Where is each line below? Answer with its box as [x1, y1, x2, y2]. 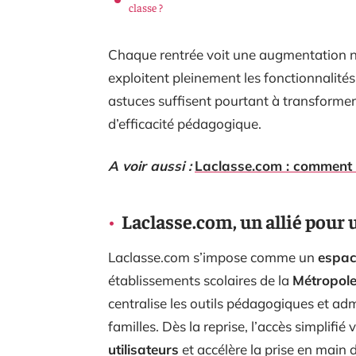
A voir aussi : [108, 157, 192, 174]
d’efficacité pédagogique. [108, 114, 261, 132]
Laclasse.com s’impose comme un [108, 248, 318, 265]
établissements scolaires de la [108, 271, 292, 288]
